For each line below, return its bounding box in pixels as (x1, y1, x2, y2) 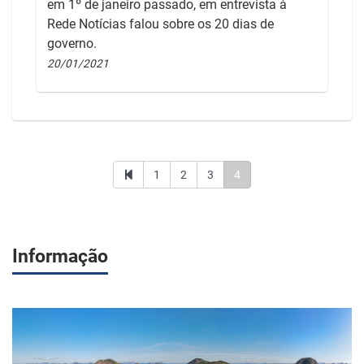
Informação (12, 245, 108, 268)
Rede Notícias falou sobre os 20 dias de (47, 16, 274, 32)
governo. (47, 36, 97, 52)
